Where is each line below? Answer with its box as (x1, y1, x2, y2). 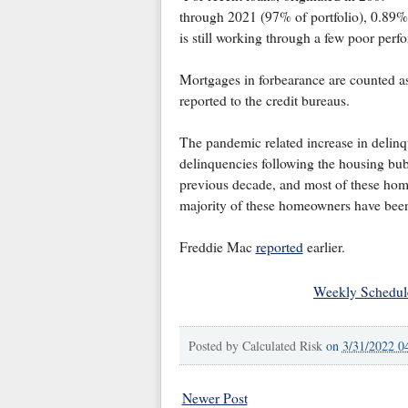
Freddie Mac (178, 238, 256, 257)
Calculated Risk (241, 337, 322, 355)
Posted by (188, 337, 242, 355)
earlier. (302, 238, 345, 257)
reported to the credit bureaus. (178, 91, 350, 110)
